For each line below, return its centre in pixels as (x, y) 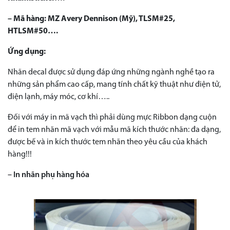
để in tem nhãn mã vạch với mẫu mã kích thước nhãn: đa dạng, (114, 130)
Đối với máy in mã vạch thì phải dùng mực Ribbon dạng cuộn (112, 117)
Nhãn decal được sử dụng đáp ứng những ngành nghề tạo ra (111, 72)
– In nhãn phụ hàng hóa (49, 175)
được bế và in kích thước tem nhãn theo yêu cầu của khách (108, 142)
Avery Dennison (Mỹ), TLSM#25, (117, 19)
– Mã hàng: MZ (34, 19)
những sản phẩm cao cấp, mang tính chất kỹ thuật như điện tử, (114, 84)
